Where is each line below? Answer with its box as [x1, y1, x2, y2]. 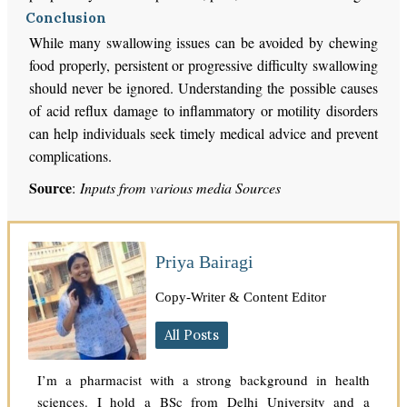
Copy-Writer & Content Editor [155, 290, 327, 305]
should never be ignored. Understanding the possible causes [29, 78, 378, 98]
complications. [29, 146, 113, 166]
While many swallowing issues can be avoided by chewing [29, 33, 378, 53]
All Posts [164, 326, 220, 344]
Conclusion [25, 9, 107, 27]
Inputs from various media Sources [80, 178, 286, 198]
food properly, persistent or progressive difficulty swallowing [29, 55, 378, 75]
